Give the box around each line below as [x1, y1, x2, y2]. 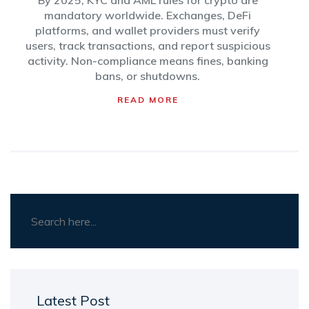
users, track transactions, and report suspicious [25, 39, 270, 53]
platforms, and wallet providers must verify [35, 23, 260, 38]
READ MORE [117, 94, 179, 106]
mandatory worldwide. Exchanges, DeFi [44, 8, 251, 23]
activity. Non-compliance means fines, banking [27, 54, 268, 68]
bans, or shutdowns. [95, 69, 200, 83]
